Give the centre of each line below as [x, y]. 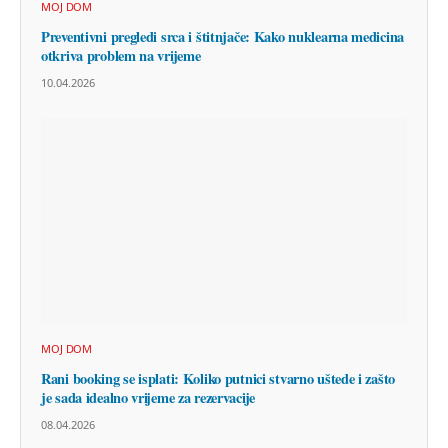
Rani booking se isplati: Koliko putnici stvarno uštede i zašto [218, 379]
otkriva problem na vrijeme [121, 56]
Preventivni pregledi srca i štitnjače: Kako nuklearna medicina [223, 37]
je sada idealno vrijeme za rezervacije [148, 398]
